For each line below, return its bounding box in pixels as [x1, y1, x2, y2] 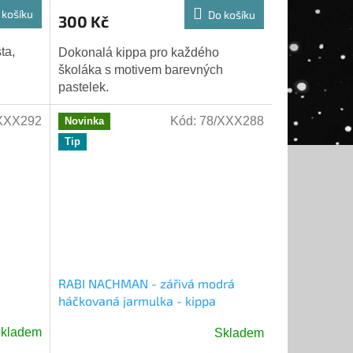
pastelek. [58, 80, 109, 95]
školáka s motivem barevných [58, 63, 223, 77]
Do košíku [207, 8, 255, 22]
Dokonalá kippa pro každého [58, 46, 219, 60]
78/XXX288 [199, 114, 264, 128]
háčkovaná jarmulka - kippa [58, 292, 216, 308]
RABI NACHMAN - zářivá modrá [58, 275, 235, 291]
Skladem [214, 325, 264, 340]
